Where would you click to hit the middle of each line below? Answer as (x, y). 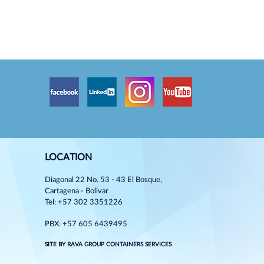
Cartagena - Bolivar (77, 191)
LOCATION (68, 157)
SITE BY (56, 245)
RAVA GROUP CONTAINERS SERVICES (119, 245)
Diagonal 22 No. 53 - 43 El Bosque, (103, 180)
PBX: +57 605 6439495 (86, 224)
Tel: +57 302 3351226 (84, 202)
